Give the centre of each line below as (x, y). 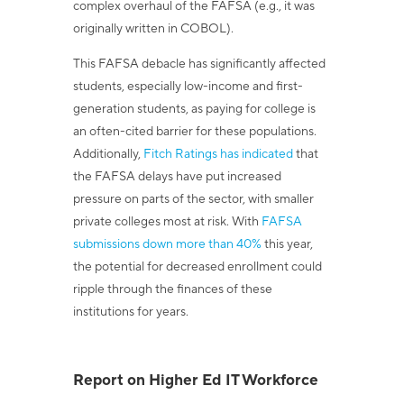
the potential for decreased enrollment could (197, 267)
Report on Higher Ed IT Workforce (195, 381)
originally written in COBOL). (153, 29)
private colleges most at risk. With (167, 222)
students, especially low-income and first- (188, 87)
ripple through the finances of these (172, 289)
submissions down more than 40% (167, 244)
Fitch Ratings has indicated (218, 154)
